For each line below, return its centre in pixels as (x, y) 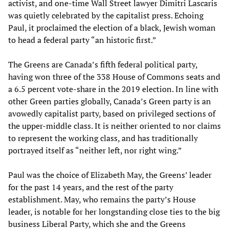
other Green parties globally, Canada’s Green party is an (110, 101)
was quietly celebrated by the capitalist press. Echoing (106, 15)
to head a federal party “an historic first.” (82, 40)
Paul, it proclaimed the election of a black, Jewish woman (112, 27)
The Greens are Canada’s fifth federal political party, (103, 64)
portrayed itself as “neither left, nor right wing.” (95, 150)
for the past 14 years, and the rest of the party (91, 187)
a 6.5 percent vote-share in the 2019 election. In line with (113, 89)
